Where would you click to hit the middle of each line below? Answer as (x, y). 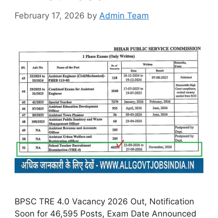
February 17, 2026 (50, 15)
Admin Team (124, 15)
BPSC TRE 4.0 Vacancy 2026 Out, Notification (104, 201)
